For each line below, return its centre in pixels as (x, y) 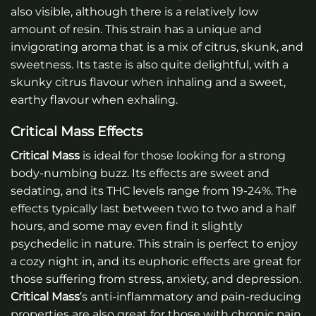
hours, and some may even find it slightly (127, 226)
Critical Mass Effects (77, 132)
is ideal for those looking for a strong (183, 156)
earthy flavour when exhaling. (94, 99)
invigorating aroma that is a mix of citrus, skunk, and (157, 47)
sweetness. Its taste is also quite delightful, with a (150, 64)
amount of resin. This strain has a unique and (136, 29)
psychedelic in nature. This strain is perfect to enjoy (154, 244)
